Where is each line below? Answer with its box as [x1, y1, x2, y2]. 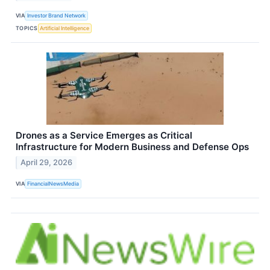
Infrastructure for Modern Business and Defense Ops [16, 141, 249, 153]
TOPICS [16, 24, 38, 31]
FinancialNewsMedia [27, 180, 80, 187]
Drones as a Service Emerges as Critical [16, 130, 192, 142]
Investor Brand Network [27, 11, 86, 19]
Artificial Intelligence [40, 24, 90, 31]
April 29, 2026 [20, 158, 73, 168]
